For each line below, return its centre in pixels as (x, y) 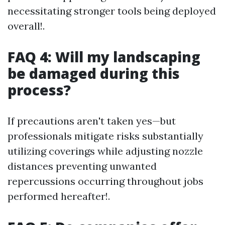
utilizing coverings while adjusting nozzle (105, 151)
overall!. (26, 26)
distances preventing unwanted (82, 166)
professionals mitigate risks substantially (105, 136)
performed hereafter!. (59, 196)
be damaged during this (94, 73)
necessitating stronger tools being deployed (112, 11)
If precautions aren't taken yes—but (92, 121)
